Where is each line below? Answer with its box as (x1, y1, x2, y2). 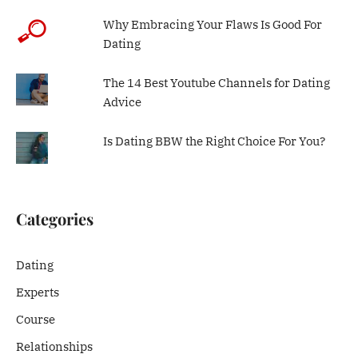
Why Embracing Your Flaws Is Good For (102, 16, 322, 32)
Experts (16, 284, 60, 300)
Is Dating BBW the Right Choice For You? (102, 133, 325, 149)
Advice (102, 93, 141, 109)
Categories (16, 207, 94, 229)
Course (16, 311, 56, 327)
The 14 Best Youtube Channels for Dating (102, 74, 330, 90)
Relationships (16, 338, 93, 354)
